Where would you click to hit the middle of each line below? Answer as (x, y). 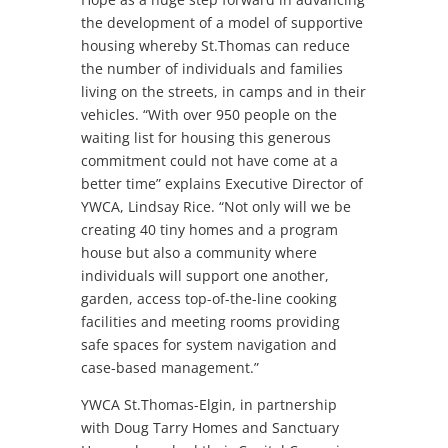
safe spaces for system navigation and (208, 344)
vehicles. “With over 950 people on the (208, 114)
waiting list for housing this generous (205, 137)
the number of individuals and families (211, 68)
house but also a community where (198, 252)
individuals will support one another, (204, 275)
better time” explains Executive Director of (221, 183)
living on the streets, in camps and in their (223, 91)
